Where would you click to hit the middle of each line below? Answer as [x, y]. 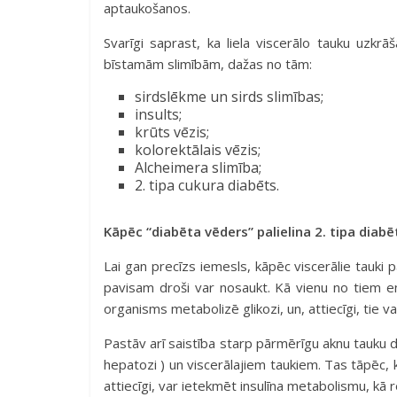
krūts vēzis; [172, 132]
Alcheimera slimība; [198, 167]
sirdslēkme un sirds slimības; [229, 97]
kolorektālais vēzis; [198, 150]
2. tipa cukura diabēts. [207, 185]
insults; [158, 114]
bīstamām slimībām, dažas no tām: [210, 64]
